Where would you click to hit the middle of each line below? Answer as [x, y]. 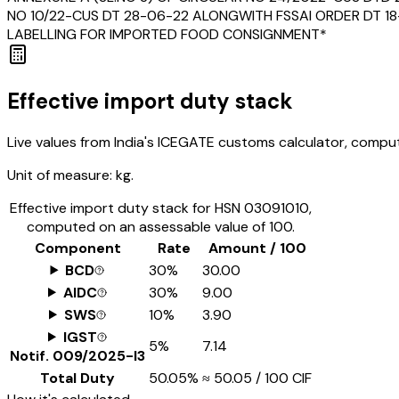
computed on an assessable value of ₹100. [161, 226]
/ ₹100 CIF [282, 378]
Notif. [31, 355]
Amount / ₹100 [257, 248]
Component [77, 248]
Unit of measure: [60, 175]
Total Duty [77, 378]
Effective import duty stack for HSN [127, 208]
